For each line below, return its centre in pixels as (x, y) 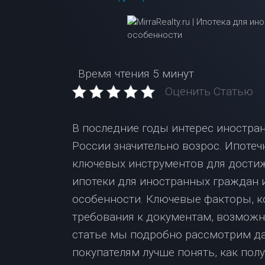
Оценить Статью (209, 91)
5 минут (172, 74)
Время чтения (111, 74)
